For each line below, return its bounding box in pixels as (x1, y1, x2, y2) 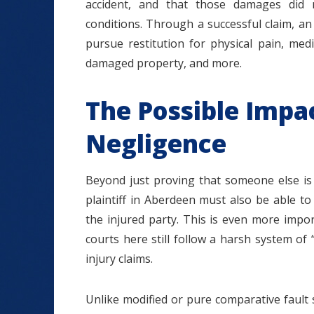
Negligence (86, 127, 226, 160)
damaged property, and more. (86, 55, 242, 71)
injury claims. (86, 251, 153, 266)
